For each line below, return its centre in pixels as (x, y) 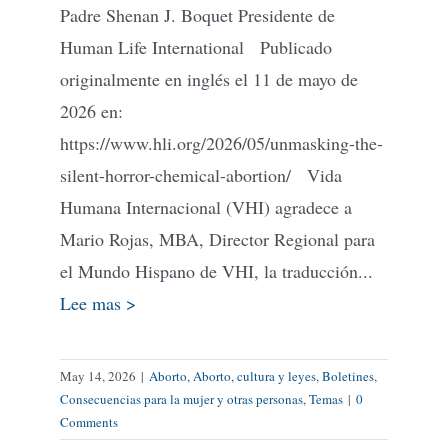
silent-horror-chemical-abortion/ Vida (201, 174)
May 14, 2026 (98, 375)
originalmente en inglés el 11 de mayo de (209, 78)
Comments (89, 421)
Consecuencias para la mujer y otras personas (181, 398)
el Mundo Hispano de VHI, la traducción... (216, 270)
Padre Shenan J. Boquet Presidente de (197, 14)
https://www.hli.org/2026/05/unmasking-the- (221, 142)
